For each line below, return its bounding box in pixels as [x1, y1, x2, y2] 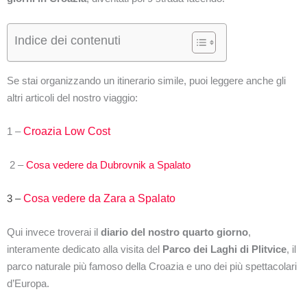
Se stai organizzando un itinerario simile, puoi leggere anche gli [7, 75, 286, 87]
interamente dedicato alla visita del [7, 243, 162, 256]
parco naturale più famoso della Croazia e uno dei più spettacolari [7, 260, 297, 273]
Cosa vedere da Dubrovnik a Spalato [26, 159, 193, 171]
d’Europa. [7, 278, 49, 290]
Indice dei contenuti [14, 34, 121, 48]
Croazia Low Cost [23, 125, 110, 138]
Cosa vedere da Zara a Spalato [23, 193, 175, 205]
